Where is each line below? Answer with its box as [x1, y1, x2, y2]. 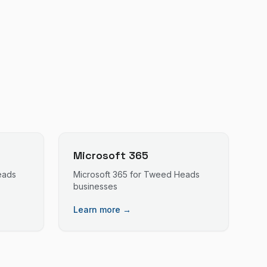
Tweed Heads [144, 169, 200, 179]
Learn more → [73, 204, 131, 215]
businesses [73, 181, 117, 191]
